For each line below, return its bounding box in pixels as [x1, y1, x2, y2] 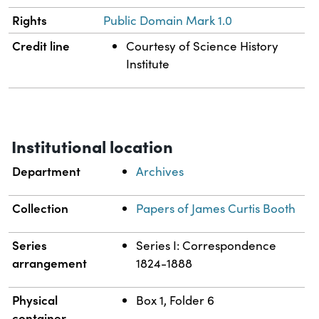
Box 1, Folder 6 [136, 291, 215, 308]
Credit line [12, 36, 70, 54]
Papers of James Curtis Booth [136, 199, 296, 216]
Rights [12, 11, 48, 28]
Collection [12, 199, 69, 216]
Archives [136, 162, 184, 179]
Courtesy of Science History [126, 37, 279, 54]
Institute [126, 55, 170, 72]
